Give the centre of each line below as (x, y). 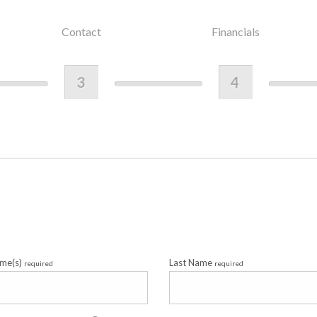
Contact (82, 31)
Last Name (192, 263)
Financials (235, 31)
